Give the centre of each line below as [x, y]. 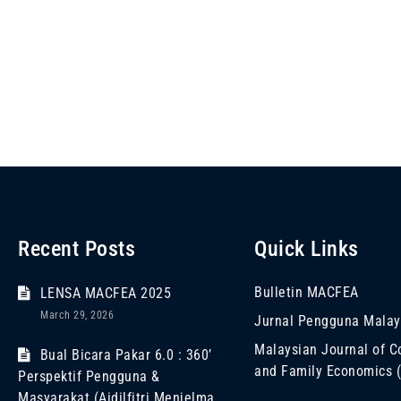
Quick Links [307, 249]
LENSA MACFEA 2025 [105, 293]
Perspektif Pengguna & [89, 376]
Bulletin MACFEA [307, 292]
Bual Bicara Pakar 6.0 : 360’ [126, 355]
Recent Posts [77, 249]
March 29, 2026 [77, 315]
